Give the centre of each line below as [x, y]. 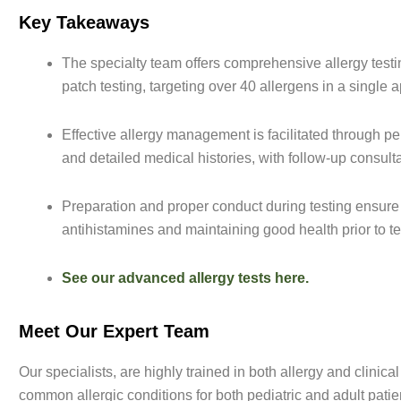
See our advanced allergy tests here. [185, 278]
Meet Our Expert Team [114, 332]
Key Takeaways [84, 23]
